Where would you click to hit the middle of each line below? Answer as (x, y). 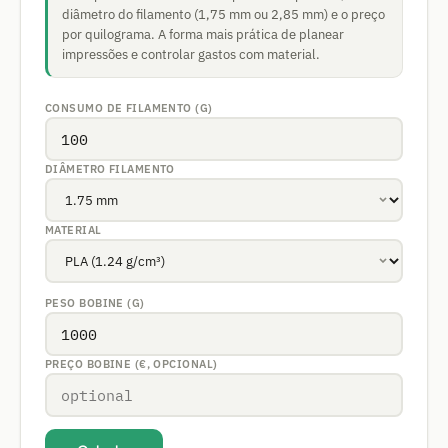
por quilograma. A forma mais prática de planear (203, 34)
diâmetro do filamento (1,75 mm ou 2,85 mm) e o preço (223, 14)
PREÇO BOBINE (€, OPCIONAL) (131, 364)
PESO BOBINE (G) (95, 303)
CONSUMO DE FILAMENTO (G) (129, 108)
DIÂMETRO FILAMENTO (110, 169)
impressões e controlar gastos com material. (191, 54)
